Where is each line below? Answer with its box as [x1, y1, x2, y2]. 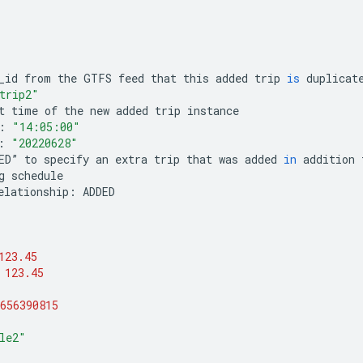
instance [187, 102, 239, 118]
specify [44, 151, 89, 167]
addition [303, 151, 355, 167]
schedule [11, 167, 63, 183]
